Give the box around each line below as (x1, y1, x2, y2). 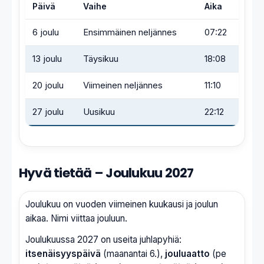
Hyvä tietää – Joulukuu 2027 (19, 164, 194, 183)
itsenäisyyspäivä (25, 248, 101, 260)
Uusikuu (83, 107, 115, 118)
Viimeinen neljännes (83, 80, 163, 91)
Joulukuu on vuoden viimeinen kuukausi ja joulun (25, 199, 218, 210)
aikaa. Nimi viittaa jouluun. (25, 213, 127, 225)
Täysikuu (83, 54, 118, 65)
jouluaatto (165, 248, 210, 260)
